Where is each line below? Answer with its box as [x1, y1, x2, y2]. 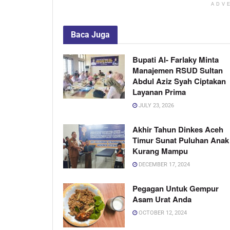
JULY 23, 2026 [137, 102, 174, 109]
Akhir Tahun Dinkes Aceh [132, 124, 223, 136]
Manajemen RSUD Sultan [132, 65, 223, 76]
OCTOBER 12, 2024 [137, 209, 187, 217]
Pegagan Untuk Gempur [132, 183, 219, 195]
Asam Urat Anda [132, 194, 191, 205]
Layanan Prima [132, 86, 186, 98]
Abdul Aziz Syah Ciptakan [132, 75, 226, 87]
